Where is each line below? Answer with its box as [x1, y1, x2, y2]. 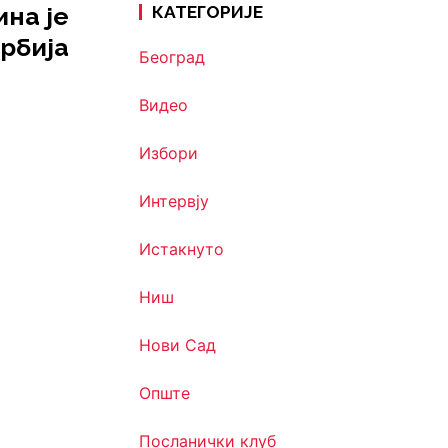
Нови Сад [138, 335, 216, 356]
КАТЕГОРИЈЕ [151, 2, 263, 23]
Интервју [138, 191, 209, 212]
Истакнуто [138, 239, 224, 260]
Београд [138, 47, 205, 68]
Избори [138, 143, 198, 164]
